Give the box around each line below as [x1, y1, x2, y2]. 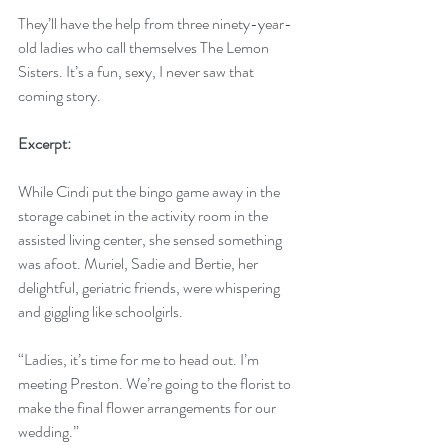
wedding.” [18, 419, 79, 443]
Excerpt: [18, 131, 71, 155]
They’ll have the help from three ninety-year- [18, 11, 292, 35]
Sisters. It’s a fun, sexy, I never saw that [18, 59, 257, 83]
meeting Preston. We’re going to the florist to [18, 371, 294, 395]
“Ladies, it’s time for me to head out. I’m [18, 347, 262, 371]
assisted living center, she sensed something [18, 227, 285, 251]
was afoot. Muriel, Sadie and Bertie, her [18, 251, 261, 275]
